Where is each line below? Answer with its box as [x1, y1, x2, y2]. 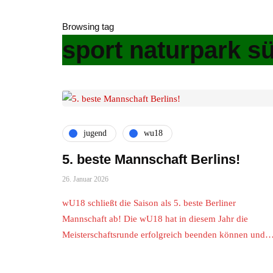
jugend [83, 129, 107, 138]
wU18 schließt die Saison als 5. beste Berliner [62, 197, 236, 208]
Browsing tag [62, 21, 114, 32]
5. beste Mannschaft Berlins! [62, 151, 240, 167]
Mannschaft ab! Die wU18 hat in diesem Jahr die [62, 213, 248, 224]
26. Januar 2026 [62, 174, 108, 183]
